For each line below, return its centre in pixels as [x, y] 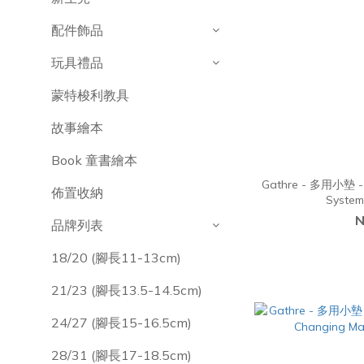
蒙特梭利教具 [90, 95]
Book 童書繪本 [94, 160]
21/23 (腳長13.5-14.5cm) [127, 290]
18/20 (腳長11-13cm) [116, 258]
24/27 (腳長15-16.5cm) [121, 323]
